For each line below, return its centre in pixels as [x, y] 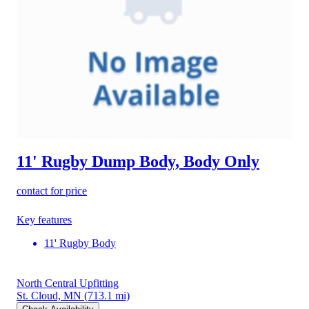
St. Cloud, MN [49, 295]
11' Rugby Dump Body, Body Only [138, 161]
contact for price [52, 190]
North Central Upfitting [68, 283]
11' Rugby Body [80, 243]
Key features [44, 219]
